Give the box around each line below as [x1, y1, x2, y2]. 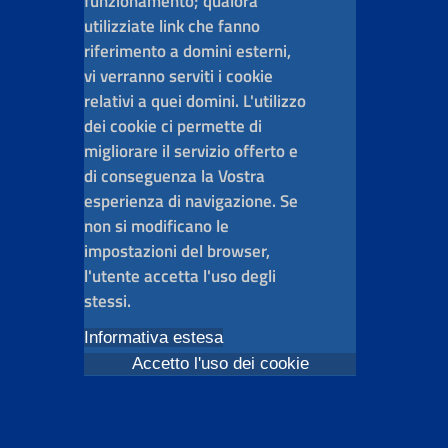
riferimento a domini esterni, [84, 38, 291, 65]
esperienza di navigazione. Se [84, 188, 298, 215]
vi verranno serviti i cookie [84, 63, 273, 90]
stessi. [84, 288, 131, 315]
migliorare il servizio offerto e [84, 138, 298, 165]
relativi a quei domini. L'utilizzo [84, 88, 306, 115]
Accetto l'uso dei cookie [131, 354, 309, 374]
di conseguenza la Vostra [84, 163, 265, 190]
